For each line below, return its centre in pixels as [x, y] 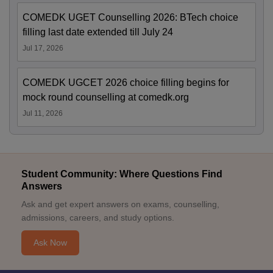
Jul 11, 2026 [43, 114]
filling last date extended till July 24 [98, 32]
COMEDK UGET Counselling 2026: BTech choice [130, 18]
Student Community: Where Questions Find [122, 174]
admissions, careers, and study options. [98, 218]
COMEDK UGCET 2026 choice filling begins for [126, 83]
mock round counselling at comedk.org [106, 97]
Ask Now [50, 243]
